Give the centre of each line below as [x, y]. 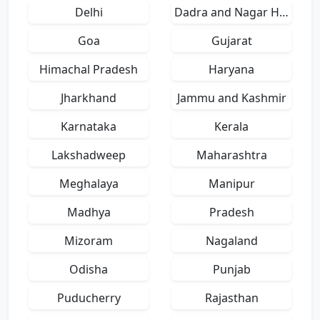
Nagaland [231, 241]
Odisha [89, 269]
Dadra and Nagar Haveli [284, 12]
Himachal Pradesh [89, 69]
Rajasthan [231, 298]
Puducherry [89, 298]
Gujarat [231, 41]
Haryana [231, 69]
